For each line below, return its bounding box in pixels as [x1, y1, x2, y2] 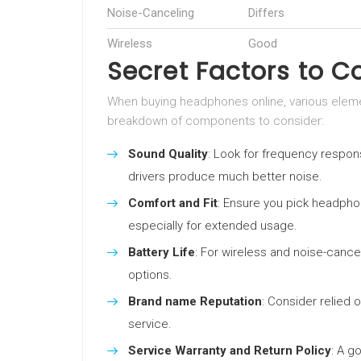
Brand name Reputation [128, 294, 262, 309]
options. [128, 268, 172, 282]
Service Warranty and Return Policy [128, 343, 331, 358]
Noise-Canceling [107, 6, 194, 20]
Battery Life [128, 245, 195, 259]
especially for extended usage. [128, 218, 297, 233]
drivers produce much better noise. [128, 169, 322, 184]
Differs [248, 6, 284, 20]
